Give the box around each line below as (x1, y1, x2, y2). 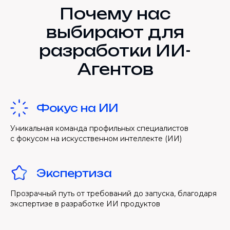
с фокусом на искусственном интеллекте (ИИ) (10, 133, 182, 143)
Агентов (76, 59, 154, 79)
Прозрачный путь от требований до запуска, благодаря (10, 188, 217, 198)
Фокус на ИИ (36, 101, 118, 114)
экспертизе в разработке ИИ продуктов (10, 199, 160, 208)
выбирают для (46, 22, 184, 42)
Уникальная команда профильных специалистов (10, 123, 188, 133)
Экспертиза (36, 166, 112, 180)
